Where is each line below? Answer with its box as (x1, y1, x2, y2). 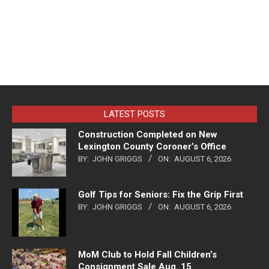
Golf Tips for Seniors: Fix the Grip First (78, 189, 243, 201)
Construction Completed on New (78, 129, 217, 141)
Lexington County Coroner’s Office (78, 141, 226, 153)
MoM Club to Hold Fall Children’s (78, 249, 217, 261)
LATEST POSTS (104, 109, 165, 120)
